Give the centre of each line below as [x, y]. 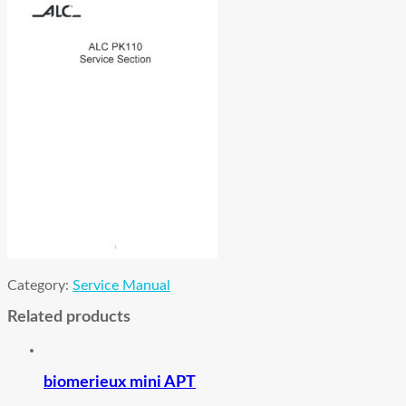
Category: [40, 285]
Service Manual [121, 285]
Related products [69, 318]
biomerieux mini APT [120, 383]
